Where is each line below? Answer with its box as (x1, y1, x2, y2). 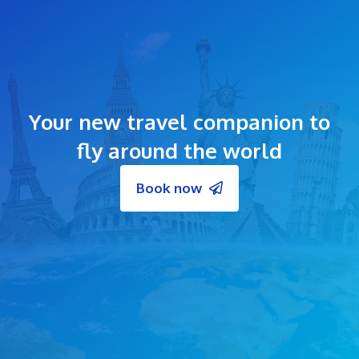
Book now (136, 179, 203, 196)
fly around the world (77, 136, 282, 163)
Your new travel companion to (29, 107, 330, 135)
